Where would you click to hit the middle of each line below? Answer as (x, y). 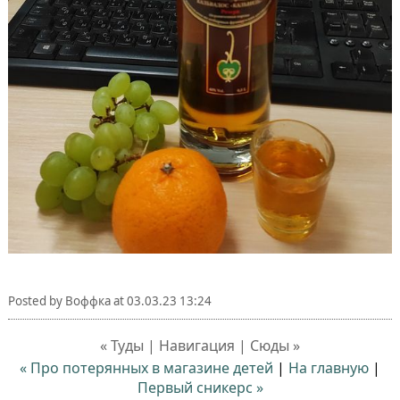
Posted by (36, 300)
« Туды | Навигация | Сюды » (200, 345)
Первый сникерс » (200, 387)
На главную (329, 367)
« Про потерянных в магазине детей (146, 367)
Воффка (87, 300)
